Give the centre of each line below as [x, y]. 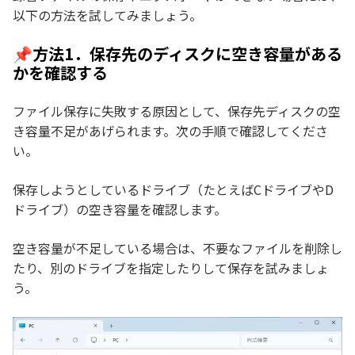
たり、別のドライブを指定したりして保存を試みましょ [171, 267]
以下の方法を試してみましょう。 [107, 15]
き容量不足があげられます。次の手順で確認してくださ [170, 130]
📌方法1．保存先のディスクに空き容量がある [177, 53]
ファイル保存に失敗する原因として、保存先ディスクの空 [177, 111]
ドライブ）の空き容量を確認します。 [120, 209]
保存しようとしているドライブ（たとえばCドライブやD [173, 189]
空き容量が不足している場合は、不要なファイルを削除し [177, 248]
